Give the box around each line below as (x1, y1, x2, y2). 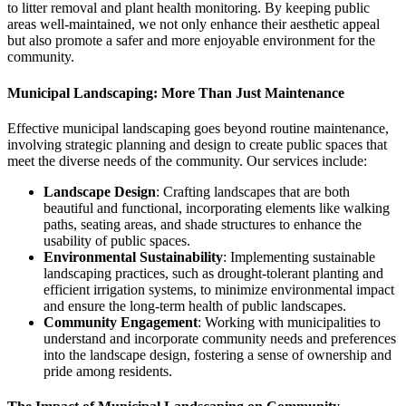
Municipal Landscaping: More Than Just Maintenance (7, 84, 344, 101)
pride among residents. (43, 362, 172, 379)
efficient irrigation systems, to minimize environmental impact (43, 281, 394, 297)
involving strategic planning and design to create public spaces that (7, 136, 387, 152)
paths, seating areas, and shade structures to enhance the (43, 216, 362, 232)
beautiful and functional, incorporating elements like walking (43, 199, 390, 216)
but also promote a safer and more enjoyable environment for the (7, 33, 375, 49)
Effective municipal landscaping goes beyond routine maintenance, (7, 120, 389, 136)
